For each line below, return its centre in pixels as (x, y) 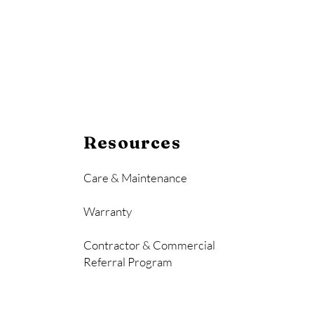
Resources (132, 143)
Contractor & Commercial (150, 245)
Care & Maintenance (135, 178)
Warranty (108, 212)
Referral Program (128, 262)
